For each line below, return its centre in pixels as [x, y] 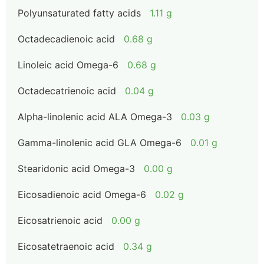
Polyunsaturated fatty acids [79, 13]
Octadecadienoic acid [66, 39]
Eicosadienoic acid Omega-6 [82, 194]
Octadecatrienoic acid [67, 91]
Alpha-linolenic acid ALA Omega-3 [95, 117]
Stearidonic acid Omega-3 [76, 169]
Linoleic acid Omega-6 [68, 65]
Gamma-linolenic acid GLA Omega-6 [100, 143]
